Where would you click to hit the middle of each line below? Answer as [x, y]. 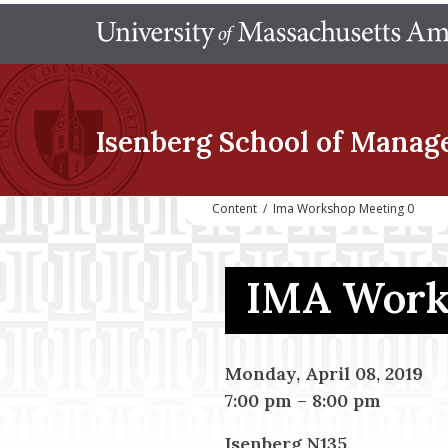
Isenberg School [202, 142]
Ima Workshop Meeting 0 [343, 208]
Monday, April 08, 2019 [323, 373]
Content [234, 208]
